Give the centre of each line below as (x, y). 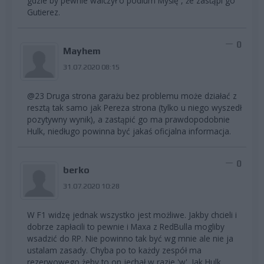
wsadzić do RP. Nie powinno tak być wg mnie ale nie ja (130, 239)
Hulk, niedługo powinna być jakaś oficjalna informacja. (129, 131)
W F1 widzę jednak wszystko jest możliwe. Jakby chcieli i (132, 215)
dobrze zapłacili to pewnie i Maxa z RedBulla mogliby (126, 227)
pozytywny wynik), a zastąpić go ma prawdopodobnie (128, 120)
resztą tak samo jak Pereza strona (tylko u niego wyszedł (134, 108)
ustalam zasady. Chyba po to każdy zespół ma (114, 250)
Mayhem (82, 51)
